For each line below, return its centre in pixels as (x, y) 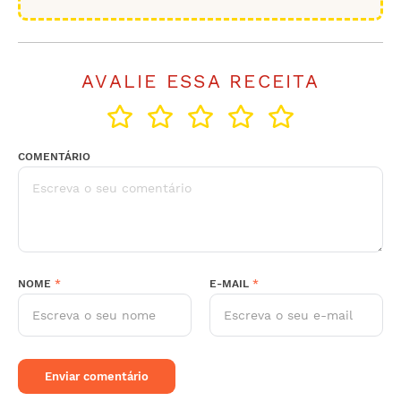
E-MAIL (231, 283)
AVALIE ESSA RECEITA (200, 81)
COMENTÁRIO (54, 156)
